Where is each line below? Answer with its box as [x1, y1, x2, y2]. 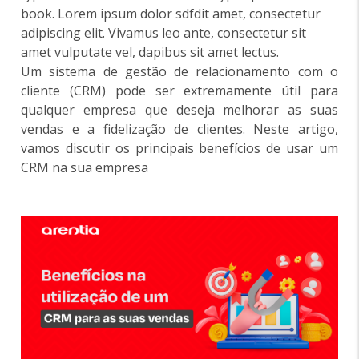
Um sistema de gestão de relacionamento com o [21, 63, 338, 80]
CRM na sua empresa [21, 159, 149, 176]
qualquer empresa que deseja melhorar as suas [21, 101, 338, 119]
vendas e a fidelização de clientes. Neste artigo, [21, 120, 338, 138]
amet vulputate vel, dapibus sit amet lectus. [21, 43, 280, 61]
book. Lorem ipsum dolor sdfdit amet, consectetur [21, 5, 321, 22]
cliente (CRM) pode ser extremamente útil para [21, 82, 338, 99]
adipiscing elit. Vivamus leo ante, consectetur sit [21, 24, 307, 42]
